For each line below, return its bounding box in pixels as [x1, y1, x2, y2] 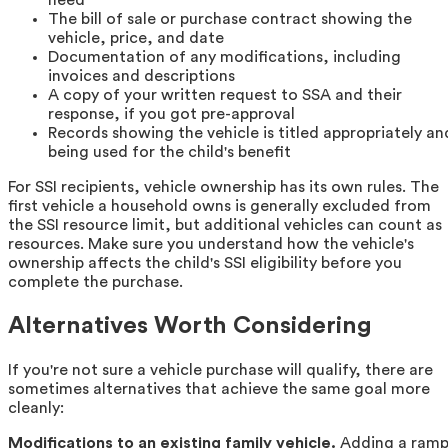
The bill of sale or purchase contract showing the [48, 10, 412, 27]
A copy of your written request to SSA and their [48, 86, 402, 103]
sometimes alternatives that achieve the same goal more [8, 380, 430, 397]
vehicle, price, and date [48, 29, 224, 46]
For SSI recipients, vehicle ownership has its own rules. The [8, 178, 439, 195]
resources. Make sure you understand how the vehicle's [8, 235, 414, 252]
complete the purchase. [8, 273, 183, 290]
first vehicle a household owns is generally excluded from [8, 197, 431, 214]
